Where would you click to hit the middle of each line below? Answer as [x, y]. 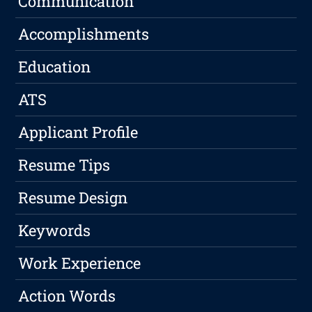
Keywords [55, 231]
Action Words [67, 296]
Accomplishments [84, 34]
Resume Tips [64, 165]
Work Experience [80, 263]
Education [55, 67]
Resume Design [73, 198]
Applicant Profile [78, 132]
